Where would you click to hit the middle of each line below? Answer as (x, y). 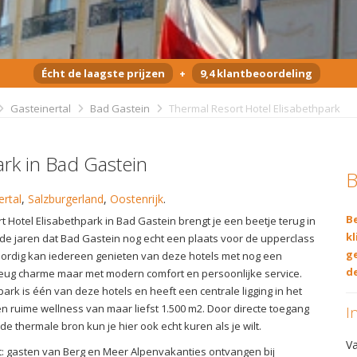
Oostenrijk (137, 198)
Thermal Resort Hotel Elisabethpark (253, 108)
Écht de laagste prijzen (103, 73)
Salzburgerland (66, 198)
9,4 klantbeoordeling (256, 73)
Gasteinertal (41, 108)
